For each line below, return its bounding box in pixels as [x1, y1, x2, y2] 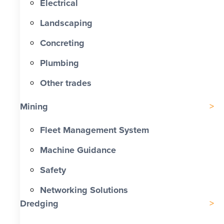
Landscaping [40, 16, 92, 30]
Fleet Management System [40, 123, 149, 137]
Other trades [40, 76, 91, 90]
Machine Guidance [40, 143, 116, 157]
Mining [20, 100, 48, 113]
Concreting [40, 36, 84, 50]
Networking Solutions [40, 183, 128, 197]
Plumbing [40, 56, 79, 70]
